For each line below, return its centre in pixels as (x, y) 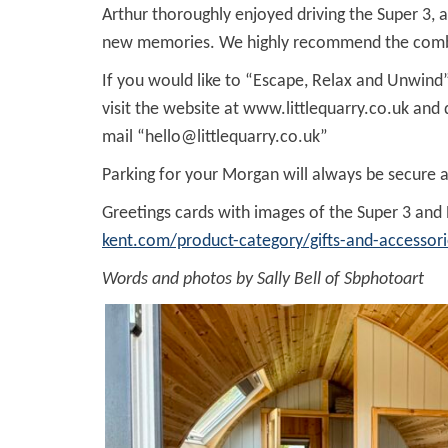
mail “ (123, 137)
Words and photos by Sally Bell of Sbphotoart (263, 279)
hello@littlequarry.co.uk (232, 137)
